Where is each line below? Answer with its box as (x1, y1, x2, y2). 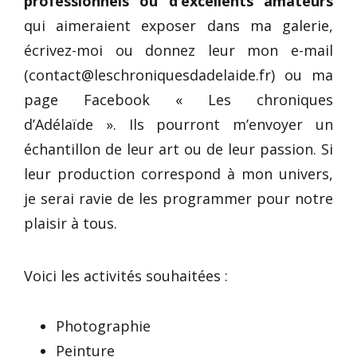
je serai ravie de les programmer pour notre (24, 189, 333, 208)
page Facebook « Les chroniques (24, 90, 333, 109)
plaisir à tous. (24, 214, 117, 233)
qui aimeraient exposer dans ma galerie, (24, 16, 333, 35)
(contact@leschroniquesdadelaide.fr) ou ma (24, 65, 333, 84)
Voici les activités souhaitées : (24, 266, 228, 285)
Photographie (56, 316, 151, 335)
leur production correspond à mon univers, (24, 164, 333, 183)
